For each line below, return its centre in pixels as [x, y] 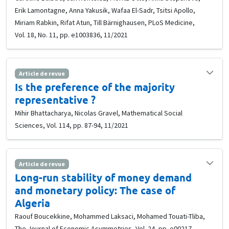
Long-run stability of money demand [103, 178]
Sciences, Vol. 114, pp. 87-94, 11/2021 [72, 125]
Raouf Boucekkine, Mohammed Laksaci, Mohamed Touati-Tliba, [110, 216]
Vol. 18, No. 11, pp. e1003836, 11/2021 [71, 35]
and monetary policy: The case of [95, 190]
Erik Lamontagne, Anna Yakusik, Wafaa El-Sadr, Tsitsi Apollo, [105, 10]
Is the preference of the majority [95, 87]
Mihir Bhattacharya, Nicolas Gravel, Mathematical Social [99, 113]
